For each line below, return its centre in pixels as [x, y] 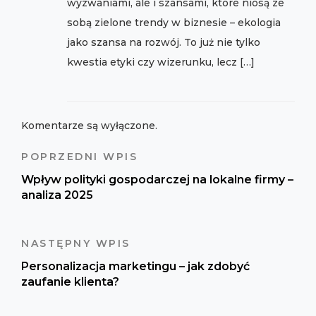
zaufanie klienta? [70, 282]
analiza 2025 [57, 195]
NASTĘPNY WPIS [76, 244]
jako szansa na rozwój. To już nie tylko [164, 43]
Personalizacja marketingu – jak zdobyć [135, 267]
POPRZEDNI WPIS [79, 157]
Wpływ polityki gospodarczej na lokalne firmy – [157, 180]
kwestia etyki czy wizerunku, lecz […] [161, 62]
